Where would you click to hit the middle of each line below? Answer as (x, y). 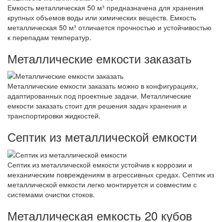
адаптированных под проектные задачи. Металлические (99, 96)
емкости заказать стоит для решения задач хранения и (97, 106)
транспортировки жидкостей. (54, 116)
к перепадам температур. (49, 37)
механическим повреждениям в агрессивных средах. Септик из (111, 174)
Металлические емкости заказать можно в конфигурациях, (103, 86)
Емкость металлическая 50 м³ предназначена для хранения (106, 8)
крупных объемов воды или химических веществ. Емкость (102, 18)
